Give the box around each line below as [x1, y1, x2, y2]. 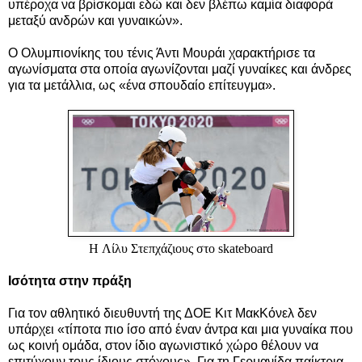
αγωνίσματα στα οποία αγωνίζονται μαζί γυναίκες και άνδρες [8, 61, 351, 76]
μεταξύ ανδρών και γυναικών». [8, 13, 183, 27]
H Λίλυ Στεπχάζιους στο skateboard [89, 241, 273, 255]
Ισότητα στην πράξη [8, 273, 132, 288]
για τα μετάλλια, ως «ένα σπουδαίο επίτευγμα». [8, 78, 276, 92]
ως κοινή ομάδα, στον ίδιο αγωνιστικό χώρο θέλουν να [8, 338, 318, 352]
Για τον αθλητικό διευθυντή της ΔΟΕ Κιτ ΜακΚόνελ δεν [8, 305, 317, 320]
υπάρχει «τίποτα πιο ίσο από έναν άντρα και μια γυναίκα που [8, 322, 353, 336]
